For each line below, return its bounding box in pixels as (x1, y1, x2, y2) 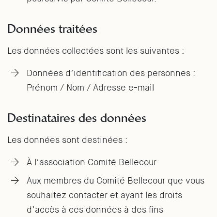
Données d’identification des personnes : (27, 67, 196, 79)
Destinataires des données (7, 110, 146, 125)
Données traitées (7, 21, 97, 36)
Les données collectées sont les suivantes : (7, 45, 185, 57)
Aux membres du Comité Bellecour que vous (27, 175, 204, 186)
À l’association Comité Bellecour (27, 156, 156, 168)
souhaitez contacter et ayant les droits (27, 189, 182, 201)
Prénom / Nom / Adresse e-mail (27, 82, 154, 93)
